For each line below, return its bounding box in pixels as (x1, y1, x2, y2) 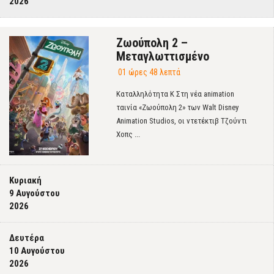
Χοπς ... (116, 130, 140, 139)
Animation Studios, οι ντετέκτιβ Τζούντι (116, 116, 247, 125)
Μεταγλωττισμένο (116, 49, 209, 64)
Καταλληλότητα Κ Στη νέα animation (116, 89, 234, 98)
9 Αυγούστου (9, 188, 60, 199)
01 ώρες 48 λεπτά (118, 67, 180, 77)
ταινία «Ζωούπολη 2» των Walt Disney (116, 103, 239, 112)
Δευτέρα (9, 232, 44, 243)
